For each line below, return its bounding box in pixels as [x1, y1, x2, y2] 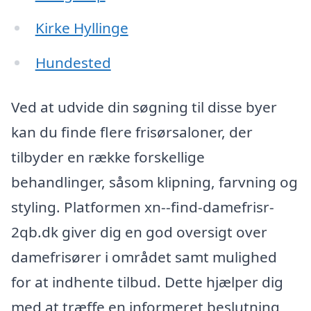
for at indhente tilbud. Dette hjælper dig [11, 272, 283, 292]
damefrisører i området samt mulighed [11, 247, 277, 267]
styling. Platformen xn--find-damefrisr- [11, 197, 274, 217]
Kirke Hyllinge [35, 18, 128, 38]
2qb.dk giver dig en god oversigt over [11, 222, 267, 242]
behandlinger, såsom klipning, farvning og [11, 172, 298, 192]
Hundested [35, 53, 111, 73]
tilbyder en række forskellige [11, 147, 205, 167]
